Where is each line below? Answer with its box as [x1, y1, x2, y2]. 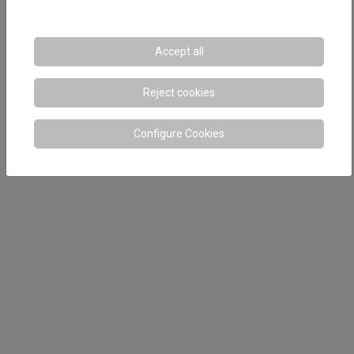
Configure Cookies [134, 127, 224, 140]
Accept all [154, 45, 204, 58]
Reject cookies [143, 86, 215, 99]
